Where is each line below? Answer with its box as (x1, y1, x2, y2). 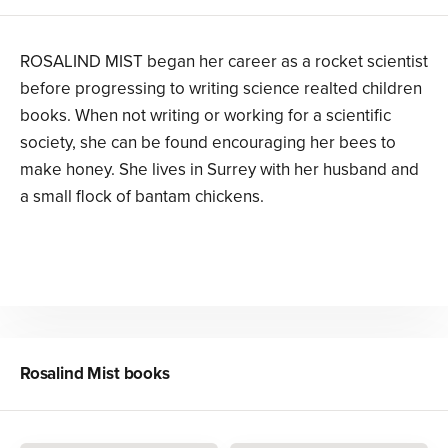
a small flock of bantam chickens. (20, 186, 264, 208)
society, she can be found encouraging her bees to (20, 132, 396, 154)
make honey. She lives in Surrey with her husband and (20, 159, 419, 181)
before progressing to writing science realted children (20, 78, 422, 100)
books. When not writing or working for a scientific (20, 105, 391, 127)
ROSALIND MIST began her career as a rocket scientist (20, 51, 428, 73)
